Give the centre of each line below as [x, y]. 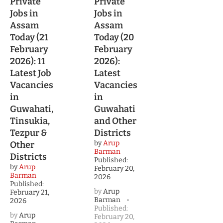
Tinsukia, [30, 121]
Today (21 [29, 38]
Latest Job [31, 73]
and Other [115, 121]
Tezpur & [28, 133]
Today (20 [114, 38]
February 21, [30, 193]
